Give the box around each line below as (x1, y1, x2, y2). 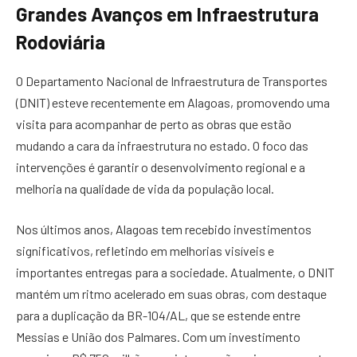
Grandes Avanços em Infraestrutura (16, 2, 319, 25)
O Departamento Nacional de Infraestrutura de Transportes (16, 73, 328, 88)
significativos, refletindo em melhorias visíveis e (16, 243, 274, 259)
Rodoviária (16, 29, 105, 53)
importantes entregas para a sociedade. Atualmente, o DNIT (16, 265, 335, 280)
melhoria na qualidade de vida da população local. (16, 180, 274, 196)
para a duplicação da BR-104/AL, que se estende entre (16, 308, 300, 324)
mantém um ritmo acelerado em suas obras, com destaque (16, 286, 327, 302)
